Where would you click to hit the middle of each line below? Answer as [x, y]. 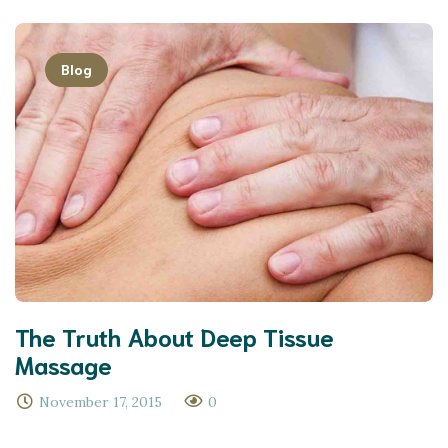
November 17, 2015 [100, 401]
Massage [63, 363]
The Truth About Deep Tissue [174, 335]
